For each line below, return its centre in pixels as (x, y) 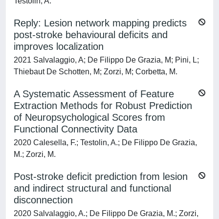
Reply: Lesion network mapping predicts (100, 23)
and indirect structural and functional (92, 188)
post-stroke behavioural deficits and (91, 35)
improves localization (59, 46)
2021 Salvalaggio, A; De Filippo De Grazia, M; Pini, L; (106, 60)
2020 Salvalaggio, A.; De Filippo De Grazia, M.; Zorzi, (106, 213)
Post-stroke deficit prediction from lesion (101, 176)
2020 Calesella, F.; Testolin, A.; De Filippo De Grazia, (105, 142)
